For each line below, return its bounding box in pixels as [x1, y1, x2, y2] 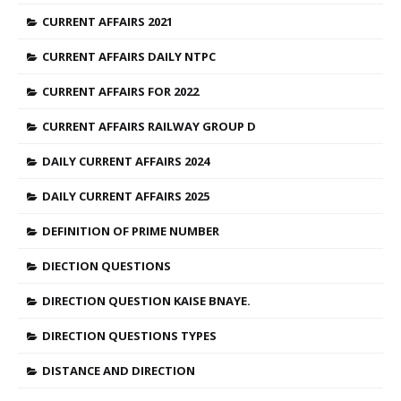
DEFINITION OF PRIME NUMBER [42, 223, 219, 239]
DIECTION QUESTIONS [42, 258, 171, 274]
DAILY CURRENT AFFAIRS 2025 [42, 188, 209, 204]
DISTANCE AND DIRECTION [42, 363, 195, 379]
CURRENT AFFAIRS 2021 [42, 13, 173, 30]
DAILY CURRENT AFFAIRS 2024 [42, 153, 209, 169]
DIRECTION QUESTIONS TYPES [42, 328, 217, 344]
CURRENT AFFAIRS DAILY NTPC [42, 48, 216, 64]
